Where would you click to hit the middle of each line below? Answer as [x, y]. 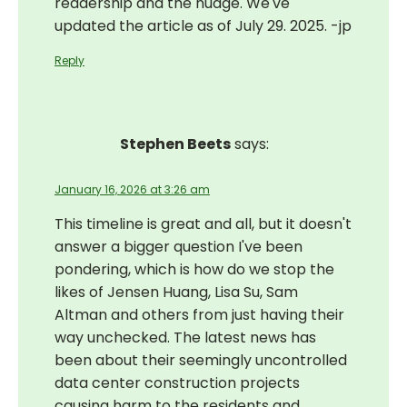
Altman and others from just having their [199, 315]
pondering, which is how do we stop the [194, 270]
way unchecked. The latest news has [185, 338]
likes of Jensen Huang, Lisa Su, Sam [176, 293]
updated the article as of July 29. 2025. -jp [203, 26]
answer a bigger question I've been [179, 247]
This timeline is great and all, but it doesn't [203, 224]
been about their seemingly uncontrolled [201, 361]
